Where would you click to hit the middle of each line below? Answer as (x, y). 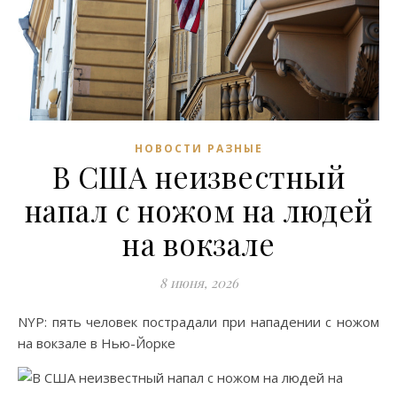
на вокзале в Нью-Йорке (97, 343)
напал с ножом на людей (198, 210)
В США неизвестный (198, 176)
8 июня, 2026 (198, 282)
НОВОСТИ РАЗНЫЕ (198, 148)
